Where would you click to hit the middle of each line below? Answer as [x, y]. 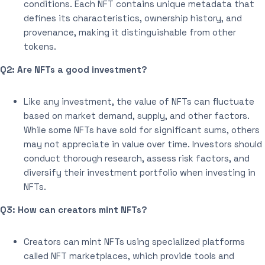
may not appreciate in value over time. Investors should [143, 144]
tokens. [40, 46]
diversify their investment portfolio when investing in [140, 172]
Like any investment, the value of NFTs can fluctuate [139, 101]
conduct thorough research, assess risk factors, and [137, 158]
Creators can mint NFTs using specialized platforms [134, 241]
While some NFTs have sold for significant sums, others [142, 130]
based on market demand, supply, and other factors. [137, 115]
